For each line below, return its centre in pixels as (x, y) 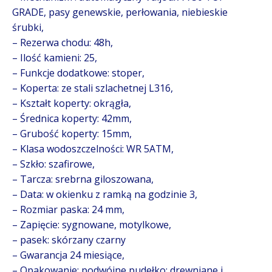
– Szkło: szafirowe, (53, 164)
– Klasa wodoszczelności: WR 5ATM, (93, 148)
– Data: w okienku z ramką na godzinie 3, (105, 194)
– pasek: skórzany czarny (69, 240)
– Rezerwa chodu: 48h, (63, 42)
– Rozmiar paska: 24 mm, (68, 209)
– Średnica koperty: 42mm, (72, 118)
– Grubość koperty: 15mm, (72, 133)
